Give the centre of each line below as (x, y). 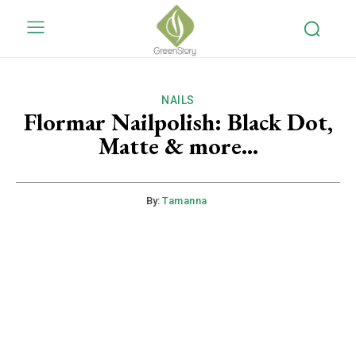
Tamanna (185, 201)
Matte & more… (178, 146)
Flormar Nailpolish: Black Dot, (178, 122)
